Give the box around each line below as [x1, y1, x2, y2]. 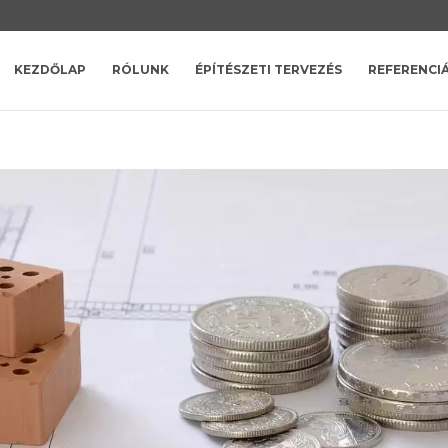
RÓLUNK [111, 62, 169, 77]
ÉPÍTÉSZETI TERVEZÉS [194, 62, 342, 77]
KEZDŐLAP [13, 62, 86, 77]
